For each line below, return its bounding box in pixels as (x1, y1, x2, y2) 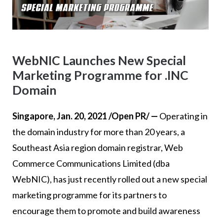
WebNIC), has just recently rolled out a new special (12, 174, 207, 185)
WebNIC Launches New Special (12, 52, 186, 68)
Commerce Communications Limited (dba (12, 158, 170, 169)
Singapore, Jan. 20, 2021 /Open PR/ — (12, 110, 158, 122)
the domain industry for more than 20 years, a (12, 126, 185, 138)
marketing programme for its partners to (12, 189, 167, 201)
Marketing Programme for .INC (12, 67, 188, 82)
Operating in (157, 110, 208, 122)
